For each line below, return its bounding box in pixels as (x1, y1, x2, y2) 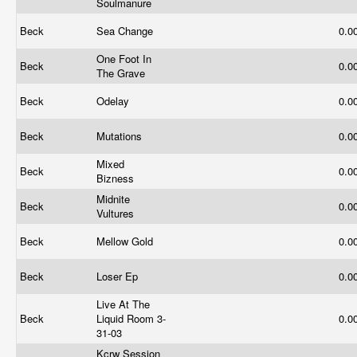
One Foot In (96, 51, 151, 66)
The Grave (96, 65, 148, 80)
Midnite (96, 191, 130, 206)
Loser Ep (96, 269, 141, 284)
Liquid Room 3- (96, 311, 166, 326)
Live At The (96, 296, 150, 312)
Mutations (96, 128, 145, 143)
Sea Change (96, 23, 156, 38)
